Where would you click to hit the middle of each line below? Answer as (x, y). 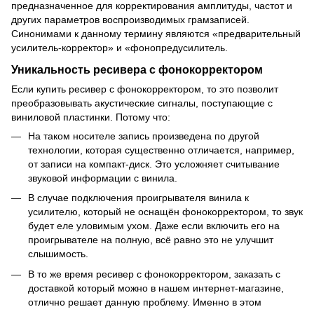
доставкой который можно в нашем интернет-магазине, (156, 288)
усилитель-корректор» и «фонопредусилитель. (120, 48)
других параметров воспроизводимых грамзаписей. (130, 20)
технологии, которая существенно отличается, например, (161, 150)
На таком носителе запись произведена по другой (144, 136)
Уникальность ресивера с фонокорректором (137, 70)
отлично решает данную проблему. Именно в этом (145, 302)
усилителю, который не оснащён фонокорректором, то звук (165, 212)
